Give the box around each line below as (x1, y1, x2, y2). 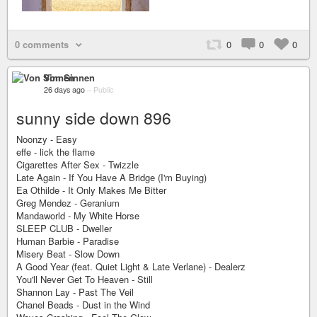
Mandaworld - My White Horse (16, 209, 139, 222)
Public (93, 84, 113, 95)
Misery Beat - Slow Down (16, 247, 120, 260)
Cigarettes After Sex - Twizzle (16, 158, 139, 171)
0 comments (15, 38, 69, 51)
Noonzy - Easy (16, 132, 77, 146)
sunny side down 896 (16, 106, 171, 129)
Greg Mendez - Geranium (16, 196, 120, 209)
